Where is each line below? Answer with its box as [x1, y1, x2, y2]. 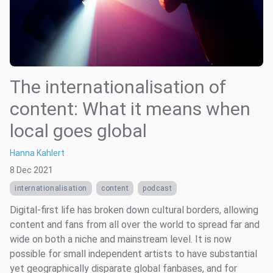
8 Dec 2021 [10, 165, 53, 175]
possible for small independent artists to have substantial [10, 247, 257, 260]
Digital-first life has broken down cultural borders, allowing [10, 204, 258, 216]
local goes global [10, 119, 147, 141]
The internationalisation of [10, 76, 226, 97]
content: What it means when [10, 97, 250, 119]
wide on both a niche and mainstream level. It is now [10, 233, 232, 245]
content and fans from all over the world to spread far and [10, 218, 260, 230]
